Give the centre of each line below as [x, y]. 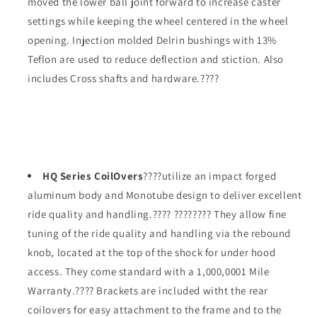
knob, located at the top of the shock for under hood [152, 252]
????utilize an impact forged [210, 175]
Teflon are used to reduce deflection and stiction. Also [156, 59]
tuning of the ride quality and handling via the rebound [160, 233]
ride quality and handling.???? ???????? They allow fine [157, 214]
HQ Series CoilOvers [93, 175]
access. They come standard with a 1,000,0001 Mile [149, 271]
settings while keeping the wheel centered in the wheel [158, 21]
